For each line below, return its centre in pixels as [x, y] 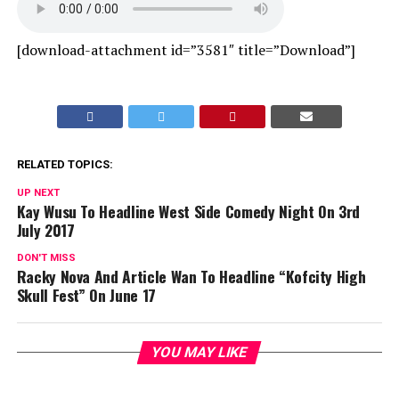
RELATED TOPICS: [65, 164]
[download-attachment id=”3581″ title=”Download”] [186, 50]
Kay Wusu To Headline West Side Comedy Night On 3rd [188, 211]
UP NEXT [38, 193]
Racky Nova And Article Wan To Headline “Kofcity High [191, 276]
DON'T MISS [46, 258]
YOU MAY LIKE [200, 352]
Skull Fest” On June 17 [86, 295]
